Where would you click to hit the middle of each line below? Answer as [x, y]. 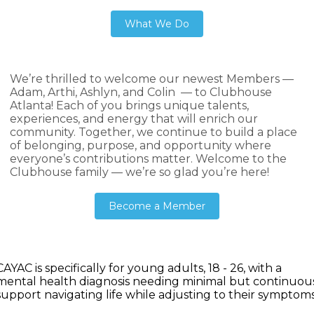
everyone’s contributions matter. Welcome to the [148, 159]
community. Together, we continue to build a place [153, 132]
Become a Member [157, 206]
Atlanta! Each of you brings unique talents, [129, 105]
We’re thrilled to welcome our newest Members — [152, 79]
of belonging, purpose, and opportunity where [141, 145]
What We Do [157, 24]
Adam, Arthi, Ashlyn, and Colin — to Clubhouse [141, 92]
